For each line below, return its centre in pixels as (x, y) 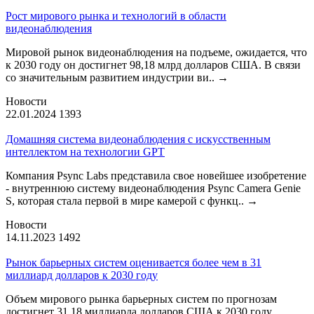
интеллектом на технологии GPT (85, 151)
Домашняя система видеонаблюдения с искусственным (138, 139)
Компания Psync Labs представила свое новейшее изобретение (156, 175)
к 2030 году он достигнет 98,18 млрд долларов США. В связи (153, 64)
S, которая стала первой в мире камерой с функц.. (126, 200)
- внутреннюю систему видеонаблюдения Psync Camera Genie (153, 188)
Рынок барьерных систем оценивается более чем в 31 (134, 262)
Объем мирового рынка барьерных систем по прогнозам (141, 299)
